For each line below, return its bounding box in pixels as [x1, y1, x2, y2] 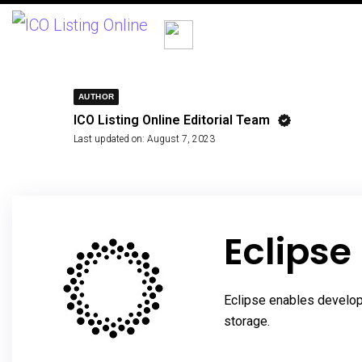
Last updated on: [74, 133, 145, 145]
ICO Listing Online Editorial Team [74, 112, 270, 128]
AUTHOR [78, 92, 115, 101]
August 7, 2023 [147, 133, 215, 145]
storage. [224, 314, 271, 329]
